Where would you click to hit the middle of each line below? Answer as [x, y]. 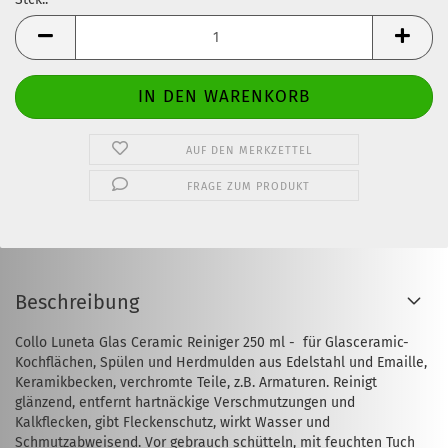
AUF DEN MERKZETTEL [248, 150]
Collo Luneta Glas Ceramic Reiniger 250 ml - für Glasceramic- [212, 342]
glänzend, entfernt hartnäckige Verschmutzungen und [185, 402]
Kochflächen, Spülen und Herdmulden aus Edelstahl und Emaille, [221, 362]
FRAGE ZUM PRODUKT [249, 186]
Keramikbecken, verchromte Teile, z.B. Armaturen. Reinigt [196, 382]
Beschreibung [77, 302]
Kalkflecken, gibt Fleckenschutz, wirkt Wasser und [172, 422]
